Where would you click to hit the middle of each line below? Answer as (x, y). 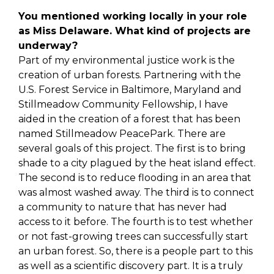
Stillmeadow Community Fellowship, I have (123, 104)
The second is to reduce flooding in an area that (135, 177)
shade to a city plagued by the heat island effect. (137, 163)
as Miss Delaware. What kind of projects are (135, 31)
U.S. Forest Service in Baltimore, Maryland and (130, 89)
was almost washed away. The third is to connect (136, 192)
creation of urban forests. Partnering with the (130, 75)
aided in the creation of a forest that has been (129, 119)
